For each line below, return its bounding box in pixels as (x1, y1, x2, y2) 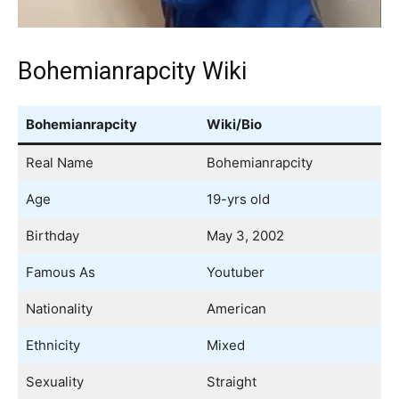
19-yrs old (206, 191, 270, 208)
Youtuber (206, 264, 265, 281)
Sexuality (25, 373, 84, 391)
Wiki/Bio (206, 116, 262, 134)
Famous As (25, 264, 95, 281)
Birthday (25, 227, 79, 245)
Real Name (25, 154, 94, 172)
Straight (206, 373, 256, 391)
